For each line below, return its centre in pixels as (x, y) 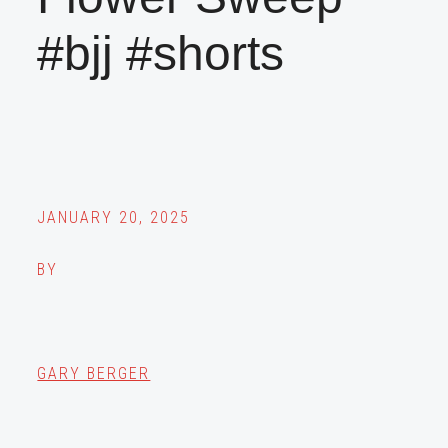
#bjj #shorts (161, 54)
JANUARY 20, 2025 (114, 218)
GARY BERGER (94, 374)
